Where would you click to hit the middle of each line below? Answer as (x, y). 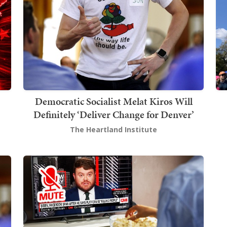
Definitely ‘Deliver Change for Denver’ (113, 114)
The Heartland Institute (113, 129)
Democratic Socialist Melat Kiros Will (113, 101)
